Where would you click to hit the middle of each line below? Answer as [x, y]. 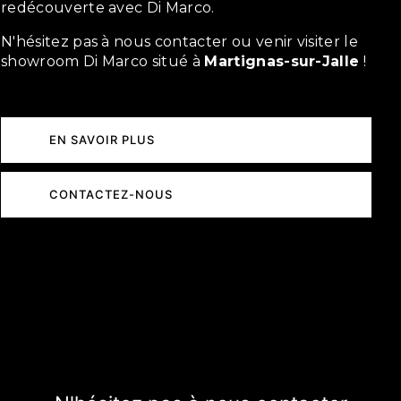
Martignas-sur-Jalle [282, 62]
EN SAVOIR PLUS [102, 140]
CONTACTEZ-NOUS [111, 195]
